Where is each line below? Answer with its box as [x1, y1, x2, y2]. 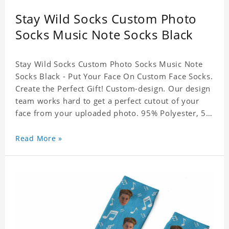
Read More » [15, 133, 62, 144]
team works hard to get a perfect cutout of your [15, 96, 199, 106]
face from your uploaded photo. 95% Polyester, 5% [15, 108, 213, 119]
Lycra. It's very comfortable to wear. [15, 120, 155, 131]
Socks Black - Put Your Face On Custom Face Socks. [15, 71, 213, 82]
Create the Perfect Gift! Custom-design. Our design [15, 83, 211, 94]
